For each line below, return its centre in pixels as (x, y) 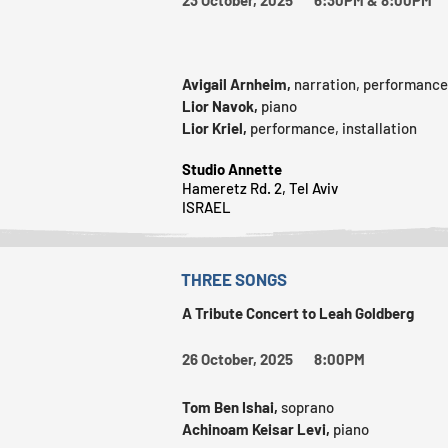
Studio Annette (232, 168)
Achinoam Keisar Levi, (257, 428)
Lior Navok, (221, 105)
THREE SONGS (234, 278)
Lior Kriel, (216, 127)
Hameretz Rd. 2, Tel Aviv (260, 187)
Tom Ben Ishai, (231, 406)
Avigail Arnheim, (238, 83)
